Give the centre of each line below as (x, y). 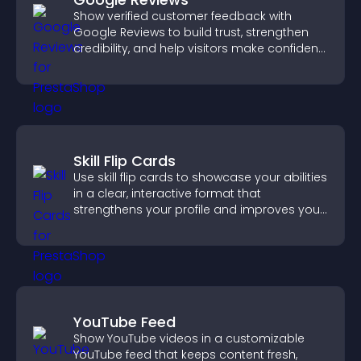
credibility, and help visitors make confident (198, 48)
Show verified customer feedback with (183, 16)
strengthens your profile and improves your (199, 210)
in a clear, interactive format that (167, 193)
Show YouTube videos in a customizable (189, 338)
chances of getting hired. (145, 226)
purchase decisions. (132, 64)
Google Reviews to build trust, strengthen (191, 32)
